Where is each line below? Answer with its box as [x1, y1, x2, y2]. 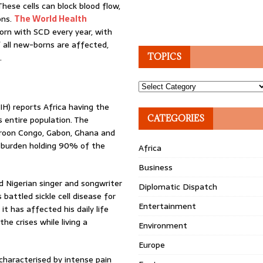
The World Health [14, 12, 87, 25]
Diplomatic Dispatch [139, 180, 218, 193]
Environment [139, 219, 188, 232]
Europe [139, 238, 166, 251]
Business [139, 161, 173, 174]
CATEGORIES [147, 113, 205, 124]
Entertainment [139, 200, 197, 213]
